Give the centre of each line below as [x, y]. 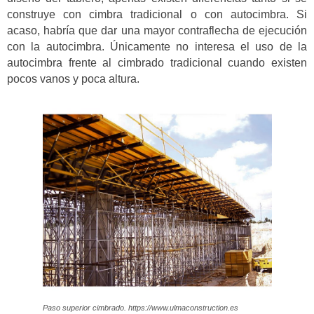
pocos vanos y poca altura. [73, 79]
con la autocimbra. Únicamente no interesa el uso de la [157, 47]
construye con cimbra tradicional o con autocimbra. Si [157, 15]
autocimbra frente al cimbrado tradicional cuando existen [157, 63]
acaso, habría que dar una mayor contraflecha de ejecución [157, 31]
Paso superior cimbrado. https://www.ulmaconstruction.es [140, 307]
